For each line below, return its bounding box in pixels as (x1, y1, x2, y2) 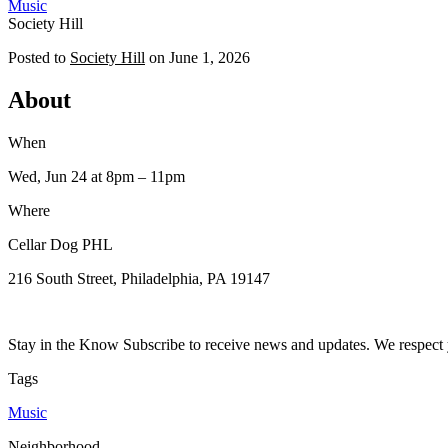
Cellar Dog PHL (8, 235, 113, 253)
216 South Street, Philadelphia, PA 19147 (8, 269, 270, 287)
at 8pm (87, 167, 134, 185)
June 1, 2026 (169, 48, 250, 66)
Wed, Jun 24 (8, 167, 87, 185)
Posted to (8, 48, 66, 66)
